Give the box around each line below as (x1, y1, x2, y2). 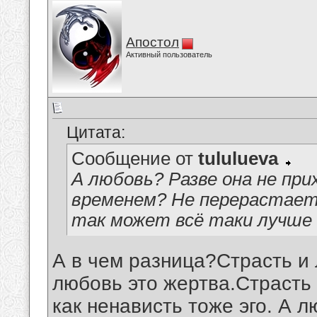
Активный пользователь (126, 50, 212, 59)
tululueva (198, 149, 278, 169)
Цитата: (67, 123, 125, 142)
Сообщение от (71, 149, 198, 169)
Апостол (126, 35, 179, 50)
